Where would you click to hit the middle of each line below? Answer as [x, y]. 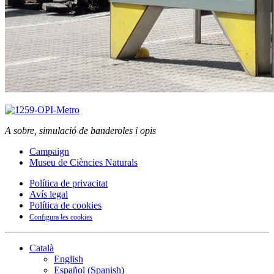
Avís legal [49, 194]
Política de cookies [65, 205]
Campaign [49, 151]
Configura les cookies [61, 217]
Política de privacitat [68, 183]
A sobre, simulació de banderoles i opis [80, 130]
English [68, 259]
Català [42, 248]
